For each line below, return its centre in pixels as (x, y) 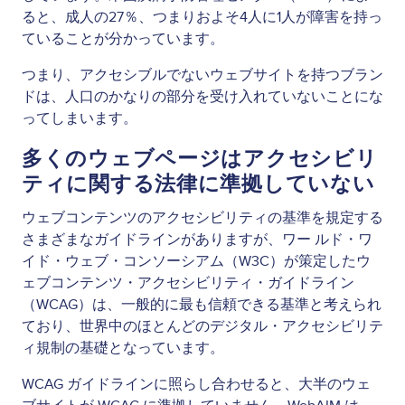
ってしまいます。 (80, 118)
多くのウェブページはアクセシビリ (200, 159)
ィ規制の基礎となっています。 (123, 348)
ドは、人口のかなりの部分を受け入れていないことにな (202, 96)
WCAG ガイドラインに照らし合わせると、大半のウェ (196, 385)
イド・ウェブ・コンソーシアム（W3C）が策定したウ (196, 262)
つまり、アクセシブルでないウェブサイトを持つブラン (202, 75)
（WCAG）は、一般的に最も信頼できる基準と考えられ (202, 305)
